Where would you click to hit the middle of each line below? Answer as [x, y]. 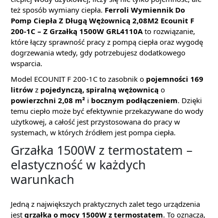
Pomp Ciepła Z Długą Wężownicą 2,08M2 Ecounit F [102, 20]
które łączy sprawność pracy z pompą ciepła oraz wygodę [107, 42]
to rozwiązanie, [169, 31]
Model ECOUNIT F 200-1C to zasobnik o [78, 79]
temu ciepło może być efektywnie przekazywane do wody [107, 111]
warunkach [43, 179]
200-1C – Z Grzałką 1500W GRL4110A [77, 31]
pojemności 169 [175, 79]
